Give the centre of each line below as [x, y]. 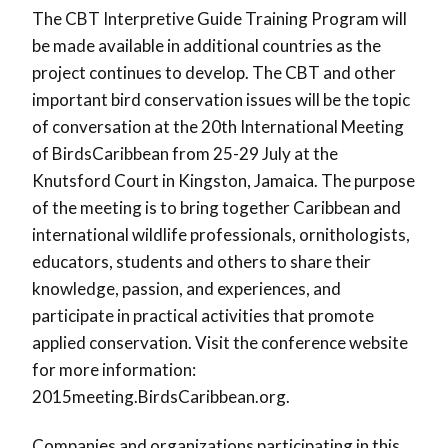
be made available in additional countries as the [206, 45]
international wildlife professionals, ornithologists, [221, 234]
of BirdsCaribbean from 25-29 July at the [185, 153]
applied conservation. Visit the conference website [220, 342]
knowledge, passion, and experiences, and [186, 288]
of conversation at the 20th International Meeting [218, 126]
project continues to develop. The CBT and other [214, 72]
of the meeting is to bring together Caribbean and [216, 207]
